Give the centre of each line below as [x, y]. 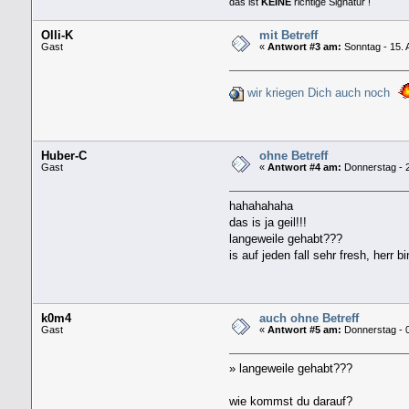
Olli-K [57, 36]
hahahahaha [262, 205]
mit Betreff [288, 36]
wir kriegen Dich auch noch [319, 92]
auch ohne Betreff [309, 319]
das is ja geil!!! [268, 222]
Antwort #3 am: [304, 47]
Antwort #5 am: [304, 330]
